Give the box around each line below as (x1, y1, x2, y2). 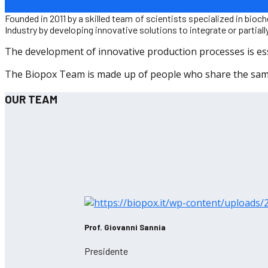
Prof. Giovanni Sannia (84, 223, 166, 233)
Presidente (84, 245, 128, 257)
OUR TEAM (5, 92, 57, 106)
